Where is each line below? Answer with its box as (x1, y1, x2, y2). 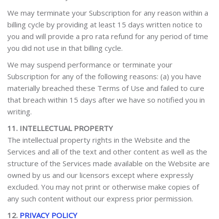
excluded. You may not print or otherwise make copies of (7, 182, 199, 192)
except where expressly (111, 170, 194, 180)
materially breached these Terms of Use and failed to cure (7, 83, 204, 93)
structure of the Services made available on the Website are (7, 158, 210, 168)
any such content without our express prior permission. (7, 194, 193, 203)
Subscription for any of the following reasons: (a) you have (7, 71, 201, 81)
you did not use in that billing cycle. (7, 43, 123, 53)
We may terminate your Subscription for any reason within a (7, 8, 208, 18)
